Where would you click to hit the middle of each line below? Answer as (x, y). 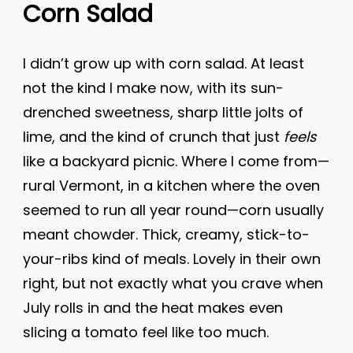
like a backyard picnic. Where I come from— (176, 161)
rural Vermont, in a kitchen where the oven (171, 186)
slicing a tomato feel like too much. (146, 332)
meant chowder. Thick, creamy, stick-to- (166, 234)
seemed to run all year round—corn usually (173, 210)
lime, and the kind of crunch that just (153, 137)
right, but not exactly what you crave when (173, 283)
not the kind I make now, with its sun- (153, 88)
